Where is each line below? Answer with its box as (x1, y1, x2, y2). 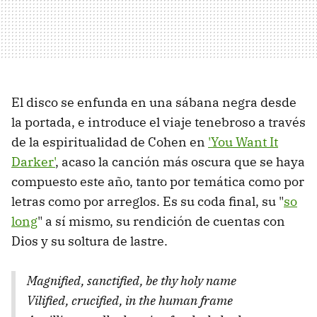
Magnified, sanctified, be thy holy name (27, 272, 236, 289)
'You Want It (208, 133, 278, 150)
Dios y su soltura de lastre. (11, 232, 168, 249)
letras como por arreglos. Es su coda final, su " (11, 192, 284, 209)
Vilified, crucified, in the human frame (27, 292, 233, 309)
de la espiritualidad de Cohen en (11, 133, 208, 150)
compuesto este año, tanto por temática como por (11, 173, 304, 190)
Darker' (11, 153, 55, 170)
